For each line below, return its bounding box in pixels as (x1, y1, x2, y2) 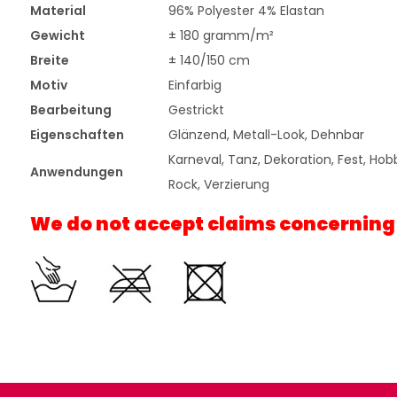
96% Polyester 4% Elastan (167, 2, 324, 20)
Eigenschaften (29, 126, 124, 144)
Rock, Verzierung (167, 175, 269, 194)
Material (29, 2, 86, 20)
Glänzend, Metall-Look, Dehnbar (167, 126, 364, 144)
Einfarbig (167, 76, 222, 95)
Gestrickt (167, 101, 224, 120)
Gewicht (29, 27, 85, 45)
